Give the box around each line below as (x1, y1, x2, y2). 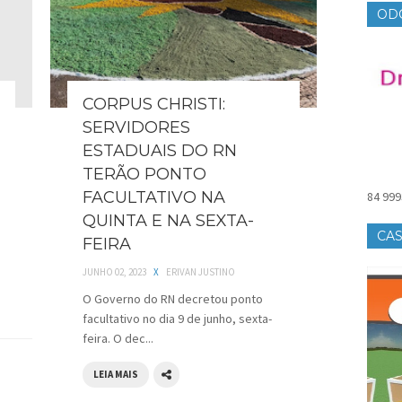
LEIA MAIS (93, 368, 138, 381)
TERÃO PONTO (83, 164, 206, 185)
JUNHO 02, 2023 (83, 266, 146, 279)
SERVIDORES (83, 118, 190, 138)
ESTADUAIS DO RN (83, 141, 237, 162)
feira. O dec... (83, 330, 153, 347)
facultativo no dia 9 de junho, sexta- (83, 310, 272, 328)
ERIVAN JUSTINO (166, 266, 235, 279)
